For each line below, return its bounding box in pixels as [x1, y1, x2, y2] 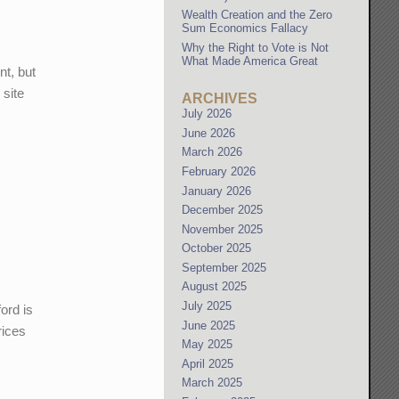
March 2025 [182, 376, 243, 390]
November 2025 [182, 222, 264, 236]
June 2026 [182, 126, 236, 140]
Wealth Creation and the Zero [182, 8, 333, 22]
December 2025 [182, 203, 264, 217]
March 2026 [182, 145, 243, 159]
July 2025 [182, 299, 232, 313]
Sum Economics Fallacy [182, 21, 309, 36]
